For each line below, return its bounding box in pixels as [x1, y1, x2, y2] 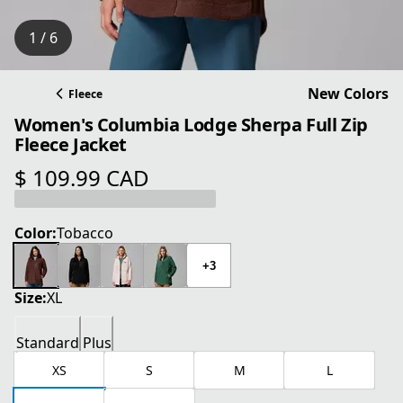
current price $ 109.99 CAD [13, 177, 194, 198]
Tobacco [57, 223, 113, 244]
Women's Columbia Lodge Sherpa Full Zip [14, 112, 368, 137]
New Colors [308, 84, 389, 104]
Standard [16, 333, 79, 354]
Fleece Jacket [14, 131, 127, 157]
